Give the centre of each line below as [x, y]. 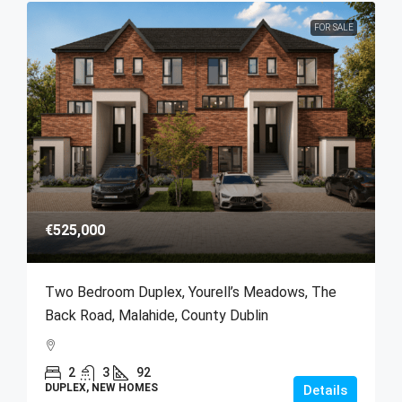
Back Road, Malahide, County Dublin [157, 315]
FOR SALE [334, 27]
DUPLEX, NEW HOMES [101, 387]
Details [325, 390]
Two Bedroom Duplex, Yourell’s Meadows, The [191, 292]
